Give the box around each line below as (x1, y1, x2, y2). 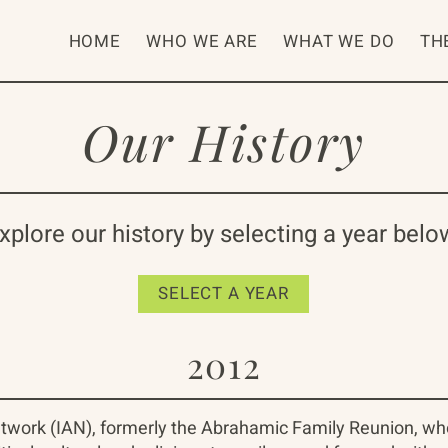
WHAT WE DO (282, 29, 395, 54)
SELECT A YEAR (157, 281, 290, 306)
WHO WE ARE (146, 29, 258, 54)
